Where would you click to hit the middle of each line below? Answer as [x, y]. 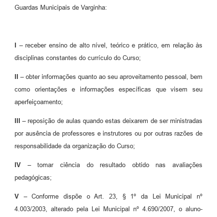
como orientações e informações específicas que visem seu [108, 90]
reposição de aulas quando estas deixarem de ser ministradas [114, 121]
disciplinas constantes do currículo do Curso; [78, 58]
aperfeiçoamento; [39, 102]
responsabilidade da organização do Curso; [75, 146]
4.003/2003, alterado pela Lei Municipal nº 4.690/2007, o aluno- [108, 209]
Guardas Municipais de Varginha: [61, 8]
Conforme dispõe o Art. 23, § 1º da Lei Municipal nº [117, 197]
